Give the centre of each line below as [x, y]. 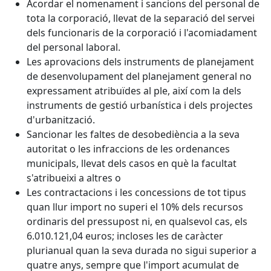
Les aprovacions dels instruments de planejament [140, 61]
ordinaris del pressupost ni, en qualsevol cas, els [137, 221]
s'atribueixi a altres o [74, 178]
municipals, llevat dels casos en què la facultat [132, 163]
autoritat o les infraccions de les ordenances [128, 149]
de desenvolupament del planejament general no [139, 76]
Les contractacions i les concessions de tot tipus [136, 192]
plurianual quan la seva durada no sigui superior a [142, 250]
